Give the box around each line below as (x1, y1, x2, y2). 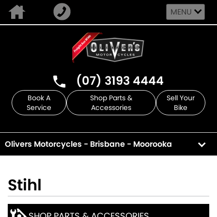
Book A (28, 93, 51, 103)
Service (27, 103, 52, 112)
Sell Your (167, 93, 195, 103)
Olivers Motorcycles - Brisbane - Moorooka (5, 139, 172, 150)
